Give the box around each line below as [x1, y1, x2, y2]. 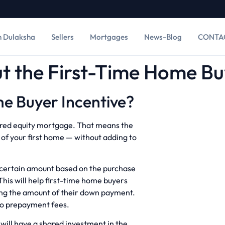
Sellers [51, 32, 74, 42]
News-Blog [144, 32, 182, 42]
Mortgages [89, 32, 128, 42]
